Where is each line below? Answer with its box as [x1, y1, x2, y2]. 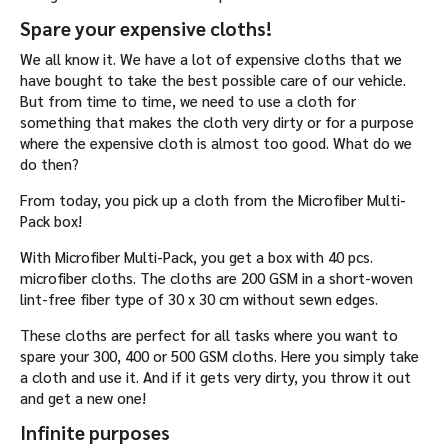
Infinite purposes [20, 420, 170, 445]
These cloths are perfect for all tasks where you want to [20, 325, 398, 345]
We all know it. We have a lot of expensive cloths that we [20, 49, 402, 69]
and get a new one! [20, 388, 146, 408]
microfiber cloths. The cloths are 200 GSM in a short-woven [20, 268, 413, 288]
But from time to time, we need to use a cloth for [20, 91, 356, 111]
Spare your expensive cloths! [20, 16, 272, 41]
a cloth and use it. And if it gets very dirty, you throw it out [20, 367, 411, 387]
